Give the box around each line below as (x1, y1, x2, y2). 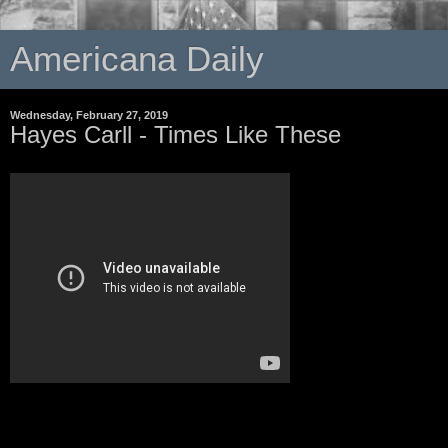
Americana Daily (10, 40, 264, 78)
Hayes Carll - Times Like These (10, 121, 341, 148)
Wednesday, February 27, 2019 (10, 109, 168, 121)
